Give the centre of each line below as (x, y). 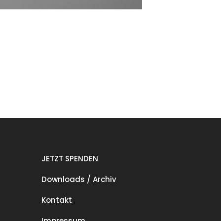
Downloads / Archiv (79, 179)
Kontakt (56, 200)
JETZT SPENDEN (70, 158)
